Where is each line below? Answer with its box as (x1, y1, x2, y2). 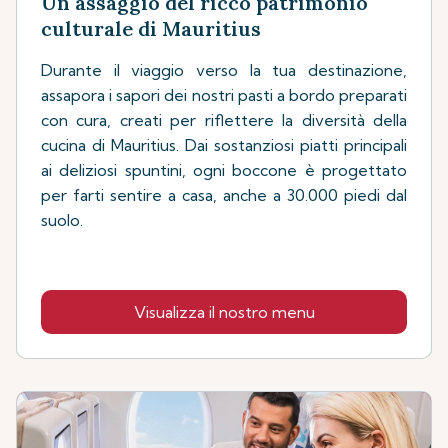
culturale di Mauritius (41, 15, 261, 41)
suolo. (41, 209, 83, 230)
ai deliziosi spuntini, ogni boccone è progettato (41, 159, 407, 180)
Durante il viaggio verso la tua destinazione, (41, 59, 407, 80)
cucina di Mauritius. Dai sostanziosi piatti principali (41, 134, 407, 155)
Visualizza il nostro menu (133, 301, 315, 322)
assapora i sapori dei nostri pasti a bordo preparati (41, 84, 407, 105)
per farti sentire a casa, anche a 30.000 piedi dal (41, 184, 407, 205)
